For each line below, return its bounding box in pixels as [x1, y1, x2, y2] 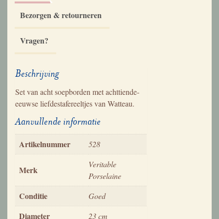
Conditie [19, 190, 47, 201]
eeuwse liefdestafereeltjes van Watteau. [15, 98, 134, 109]
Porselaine [88, 170, 121, 181]
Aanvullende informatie [15, 114, 101, 128]
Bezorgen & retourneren [20, 9, 102, 21]
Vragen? [20, 34, 48, 46]
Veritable [88, 158, 116, 169]
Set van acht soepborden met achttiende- [15, 86, 139, 97]
